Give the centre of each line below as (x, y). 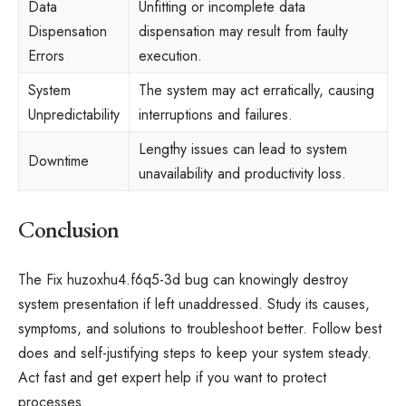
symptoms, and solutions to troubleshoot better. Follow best (200, 329)
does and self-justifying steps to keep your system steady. (195, 353)
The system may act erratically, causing (256, 90)
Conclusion (68, 229)
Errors (46, 56)
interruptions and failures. (216, 115)
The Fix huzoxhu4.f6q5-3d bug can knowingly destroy (183, 280)
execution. (170, 56)
